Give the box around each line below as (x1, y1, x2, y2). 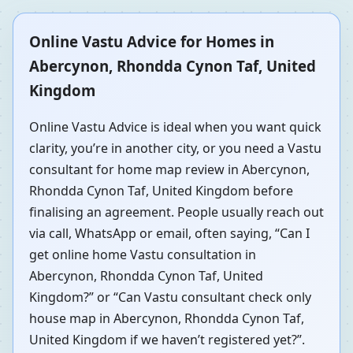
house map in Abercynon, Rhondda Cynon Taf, (29, 310, 304, 328)
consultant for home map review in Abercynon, (29, 161, 310, 179)
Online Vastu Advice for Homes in (29, 31, 274, 51)
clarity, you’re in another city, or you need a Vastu (29, 139, 321, 158)
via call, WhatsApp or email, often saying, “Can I (29, 225, 310, 243)
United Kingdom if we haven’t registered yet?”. (29, 331, 305, 349)
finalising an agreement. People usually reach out (29, 203, 324, 221)
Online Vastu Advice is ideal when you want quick (29, 118, 321, 136)
